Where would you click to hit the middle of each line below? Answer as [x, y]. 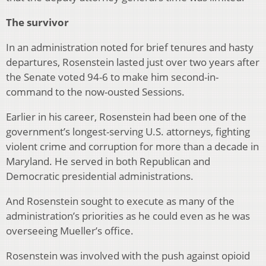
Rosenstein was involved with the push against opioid [128, 255]
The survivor [37, 22]
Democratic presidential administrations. [100, 176]
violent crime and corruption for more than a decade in [132, 146]
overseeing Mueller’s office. [70, 230]
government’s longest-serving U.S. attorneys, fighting [128, 131]
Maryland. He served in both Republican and [108, 161]
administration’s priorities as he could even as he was [128, 216]
